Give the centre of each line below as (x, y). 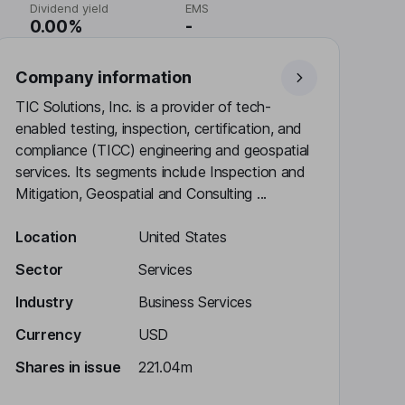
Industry (44, 302)
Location (46, 237)
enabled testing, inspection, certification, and (159, 128)
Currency (48, 334)
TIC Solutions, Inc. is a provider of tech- (143, 107)
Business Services (195, 302)
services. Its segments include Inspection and (160, 172)
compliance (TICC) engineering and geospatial (162, 150)
